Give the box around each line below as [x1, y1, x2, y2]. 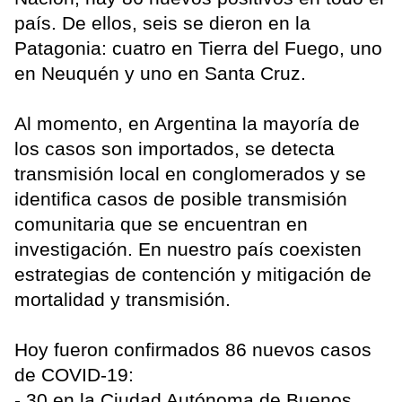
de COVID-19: [14, 363, 134, 385]
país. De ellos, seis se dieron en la [14, 12, 310, 33]
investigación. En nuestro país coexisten [14, 238, 362, 259]
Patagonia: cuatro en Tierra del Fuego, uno [14, 37, 382, 58]
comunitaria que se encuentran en [14, 213, 308, 234]
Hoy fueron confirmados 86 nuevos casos [14, 338, 371, 360]
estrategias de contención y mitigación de [14, 263, 371, 284]
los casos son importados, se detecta [14, 137, 335, 159]
